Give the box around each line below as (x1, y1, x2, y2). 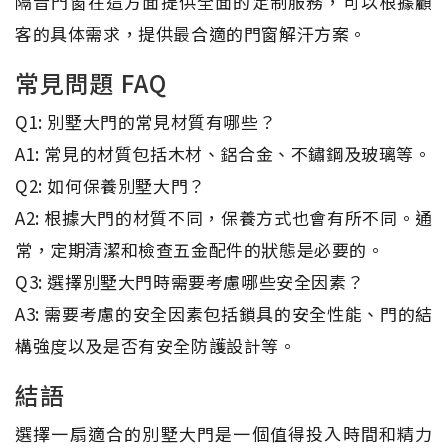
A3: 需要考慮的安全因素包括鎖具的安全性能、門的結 (15, 301, 433, 326)
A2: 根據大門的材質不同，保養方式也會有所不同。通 (15, 205, 433, 230)
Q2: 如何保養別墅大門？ (15, 173, 206, 198)
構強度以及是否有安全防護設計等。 (15, 333, 297, 358)
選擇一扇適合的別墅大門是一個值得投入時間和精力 (15, 421, 433, 446)
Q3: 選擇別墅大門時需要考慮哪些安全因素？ (15, 269, 365, 294)
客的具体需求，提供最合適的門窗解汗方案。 (15, 21, 368, 46)
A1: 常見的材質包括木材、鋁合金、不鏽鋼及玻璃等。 (15, 141, 432, 166)
